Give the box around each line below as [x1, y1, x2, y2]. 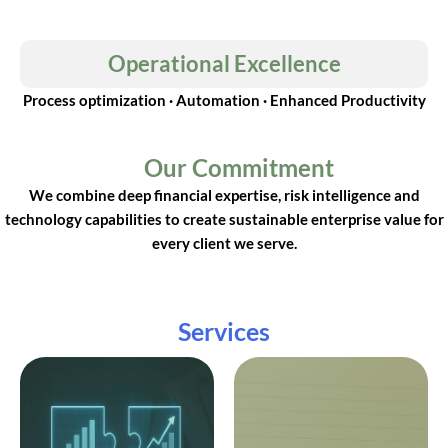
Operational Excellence [107, 49, 341, 77]
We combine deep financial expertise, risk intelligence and [28, 185, 420, 204]
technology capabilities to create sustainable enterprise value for [4, 209, 444, 228]
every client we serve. [151, 233, 297, 252]
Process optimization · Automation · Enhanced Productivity [22, 90, 426, 109]
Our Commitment [144, 152, 334, 182]
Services [178, 315, 270, 346]
